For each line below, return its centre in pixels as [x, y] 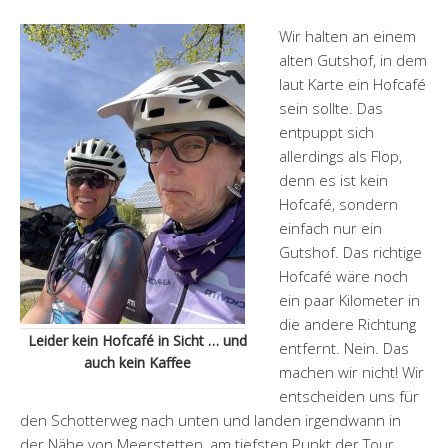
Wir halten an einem [347, 36]
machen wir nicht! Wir [351, 372]
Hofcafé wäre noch [343, 276]
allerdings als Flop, [340, 156]
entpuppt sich [326, 132]
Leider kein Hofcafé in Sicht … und [137, 341]
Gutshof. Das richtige [350, 252]
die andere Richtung [347, 324]
